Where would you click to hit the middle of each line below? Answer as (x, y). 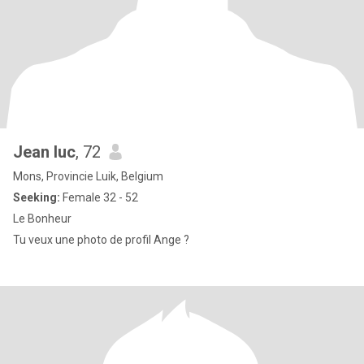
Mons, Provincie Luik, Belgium (88, 176)
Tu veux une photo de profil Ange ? (101, 240)
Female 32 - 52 (99, 197)
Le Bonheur (42, 219)
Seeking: (37, 197)
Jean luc (44, 152)
